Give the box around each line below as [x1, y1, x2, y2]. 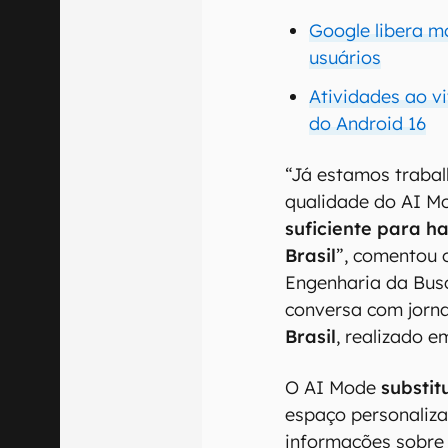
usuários [309, 45, 382, 69]
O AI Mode [285, 375, 382, 399]
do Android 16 [309, 111, 427, 135]
